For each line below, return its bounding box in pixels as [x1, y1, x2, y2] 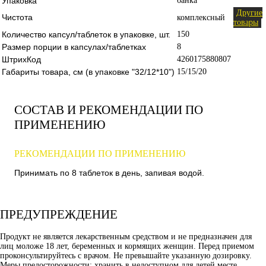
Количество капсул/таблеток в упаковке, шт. [2, 29, 170, 39]
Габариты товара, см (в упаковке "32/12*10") [2, 66, 175, 77]
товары [233, 17, 258, 27]
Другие [236, 8, 262, 17]
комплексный [177, 12, 225, 22]
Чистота [2, 12, 33, 22]
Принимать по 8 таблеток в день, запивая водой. [14, 167, 204, 178]
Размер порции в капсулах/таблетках [2, 42, 146, 52]
